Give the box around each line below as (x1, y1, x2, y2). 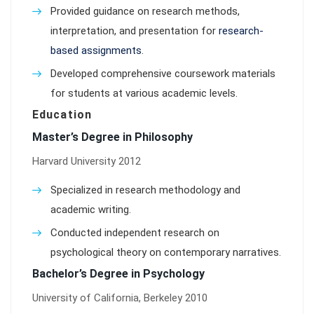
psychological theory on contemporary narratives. (50, 246, 281, 259)
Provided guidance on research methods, (50, 5, 240, 18)
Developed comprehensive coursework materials (50, 67, 275, 80)
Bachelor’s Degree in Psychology (32, 267, 205, 280)
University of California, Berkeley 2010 (32, 292, 207, 304)
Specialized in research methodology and (50, 184, 240, 196)
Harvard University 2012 (32, 155, 141, 168)
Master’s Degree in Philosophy (32, 130, 193, 144)
